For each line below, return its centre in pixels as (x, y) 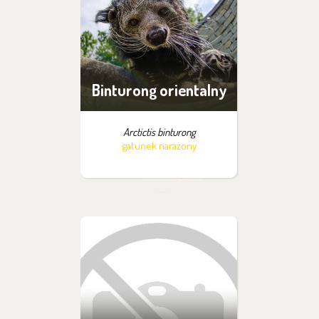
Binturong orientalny (159, 90)
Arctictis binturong (159, 132)
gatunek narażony (159, 146)
